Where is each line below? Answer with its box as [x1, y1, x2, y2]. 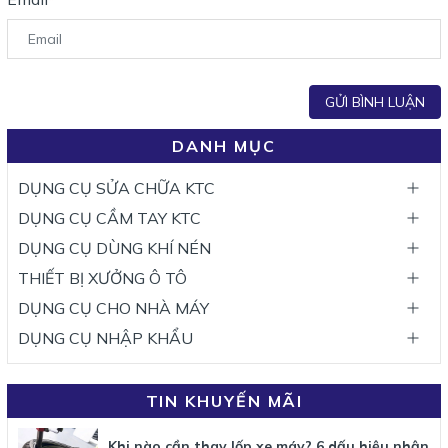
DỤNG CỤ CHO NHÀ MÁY [18, 298, 209, 319]
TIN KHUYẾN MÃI [145, 391, 303, 412]
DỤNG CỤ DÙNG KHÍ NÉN [18, 238, 211, 259]
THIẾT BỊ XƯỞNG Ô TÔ [18, 268, 187, 289]
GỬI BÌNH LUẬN [325, 93, 425, 112]
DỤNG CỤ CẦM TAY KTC [18, 208, 201, 229]
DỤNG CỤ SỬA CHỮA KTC [18, 178, 215, 199]
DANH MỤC [172, 136, 276, 157]
